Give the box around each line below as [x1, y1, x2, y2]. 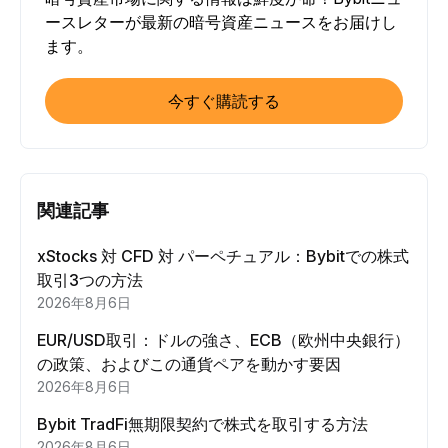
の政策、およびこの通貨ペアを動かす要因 [37, 354, 341, 374]
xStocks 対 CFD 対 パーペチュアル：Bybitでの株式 [37, 246, 409, 266]
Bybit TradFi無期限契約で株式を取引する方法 [37, 414, 368, 434]
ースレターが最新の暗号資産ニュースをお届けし [45, 12, 397, 32]
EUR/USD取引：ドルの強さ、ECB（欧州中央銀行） [37, 330, 410, 350]
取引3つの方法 [37, 270, 143, 290]
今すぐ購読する [168, 91, 280, 111]
